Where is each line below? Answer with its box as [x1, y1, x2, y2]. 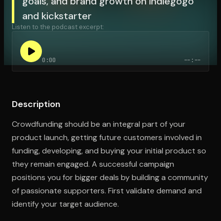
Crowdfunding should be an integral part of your [12, 118, 185, 129]
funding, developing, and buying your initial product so [12, 145, 206, 156]
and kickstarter [22, 9, 92, 22]
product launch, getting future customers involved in [12, 132, 202, 143]
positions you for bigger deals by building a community [12, 172, 208, 183]
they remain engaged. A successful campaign [12, 158, 174, 169]
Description [12, 98, 60, 110]
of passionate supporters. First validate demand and [12, 185, 202, 196]
